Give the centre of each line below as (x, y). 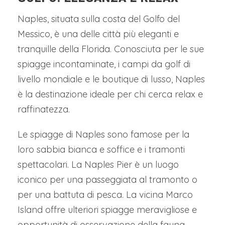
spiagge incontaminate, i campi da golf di (104, 64)
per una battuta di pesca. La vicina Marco (105, 194)
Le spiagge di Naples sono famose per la (103, 134)
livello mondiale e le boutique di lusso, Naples (111, 79)
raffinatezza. (44, 109)
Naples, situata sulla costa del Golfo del (99, 19)
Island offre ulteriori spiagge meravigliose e (107, 209)
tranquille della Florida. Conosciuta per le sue (111, 49)
